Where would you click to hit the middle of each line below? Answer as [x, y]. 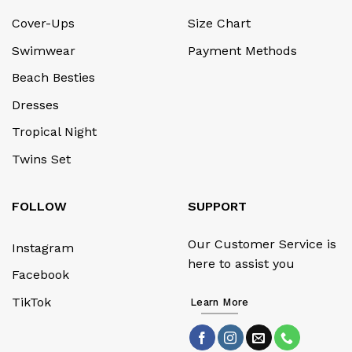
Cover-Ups [43, 23]
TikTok [31, 302]
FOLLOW [39, 206]
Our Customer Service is [262, 244]
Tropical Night [54, 132]
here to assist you [241, 263]
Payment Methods [242, 50]
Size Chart [219, 23]
